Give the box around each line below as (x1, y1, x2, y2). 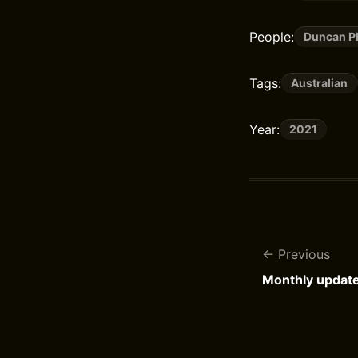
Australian (291, 76, 348, 89)
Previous (278, 246, 330, 262)
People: (249, 29, 294, 45)
